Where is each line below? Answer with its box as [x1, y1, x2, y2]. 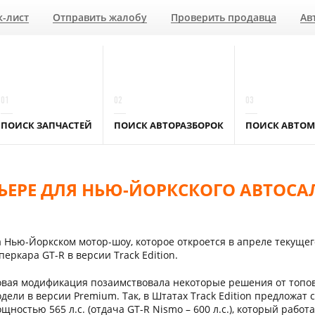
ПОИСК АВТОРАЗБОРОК [113, 119, 224, 131]
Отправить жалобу [53, 10, 147, 24]
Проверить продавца [171, 10, 276, 24]
